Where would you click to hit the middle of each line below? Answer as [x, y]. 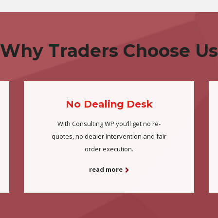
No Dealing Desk [109, 104]
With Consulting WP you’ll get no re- [109, 124]
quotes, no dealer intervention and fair [109, 136]
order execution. [109, 149]
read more [106, 170]
